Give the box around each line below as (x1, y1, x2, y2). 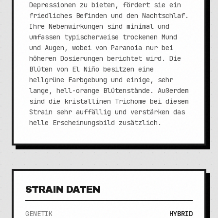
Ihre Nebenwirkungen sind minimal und (29, 22, 169, 31)
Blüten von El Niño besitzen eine (29, 65, 154, 73)
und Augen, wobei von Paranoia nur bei (29, 43, 173, 52)
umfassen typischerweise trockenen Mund (29, 33, 177, 41)
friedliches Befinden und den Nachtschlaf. (29, 11, 189, 20)
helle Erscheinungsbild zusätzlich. (29, 118, 162, 127)
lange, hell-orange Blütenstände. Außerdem (29, 86, 189, 95)
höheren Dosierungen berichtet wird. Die (29, 54, 181, 63)
